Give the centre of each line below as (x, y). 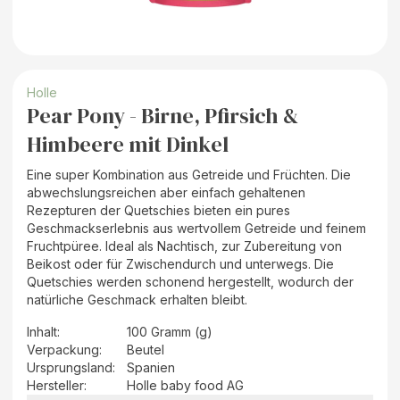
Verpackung (63, 349)
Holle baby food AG (185, 385)
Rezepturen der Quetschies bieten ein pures (158, 210)
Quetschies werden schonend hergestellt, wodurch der (190, 281)
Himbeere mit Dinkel (128, 144)
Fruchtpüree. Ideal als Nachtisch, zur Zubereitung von (184, 246)
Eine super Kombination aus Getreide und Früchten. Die (189, 174)
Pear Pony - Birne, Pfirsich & (162, 115)
